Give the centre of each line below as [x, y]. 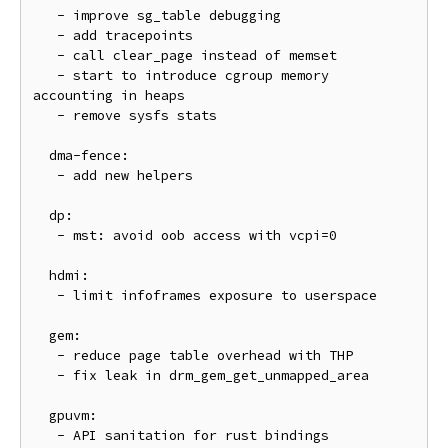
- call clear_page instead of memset [45, 55]
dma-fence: [41, 155]
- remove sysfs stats [45, 115]
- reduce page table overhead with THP [45, 355]
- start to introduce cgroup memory [45, 75]
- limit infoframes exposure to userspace [45, 295]
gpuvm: [41, 415]
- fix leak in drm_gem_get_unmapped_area [45, 375]
